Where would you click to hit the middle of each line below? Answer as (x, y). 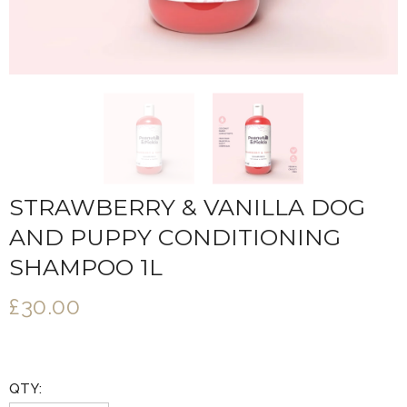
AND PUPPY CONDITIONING (175, 237)
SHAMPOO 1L (86, 267)
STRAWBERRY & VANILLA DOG (187, 207)
